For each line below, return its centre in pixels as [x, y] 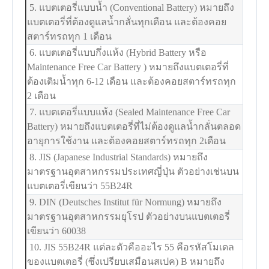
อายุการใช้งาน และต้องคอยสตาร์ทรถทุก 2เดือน [127, 141]
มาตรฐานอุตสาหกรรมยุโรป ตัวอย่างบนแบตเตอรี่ [129, 216]
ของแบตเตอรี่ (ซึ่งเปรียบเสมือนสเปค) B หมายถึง [126, 261]
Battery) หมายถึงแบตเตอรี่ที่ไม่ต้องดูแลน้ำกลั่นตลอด [134, 126]
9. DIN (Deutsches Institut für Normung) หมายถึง [125, 202]
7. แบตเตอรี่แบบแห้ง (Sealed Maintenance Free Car [129, 112]
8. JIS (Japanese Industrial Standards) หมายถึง [118, 157]
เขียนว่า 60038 [57, 231]
